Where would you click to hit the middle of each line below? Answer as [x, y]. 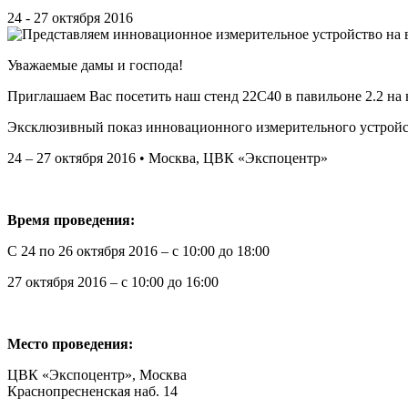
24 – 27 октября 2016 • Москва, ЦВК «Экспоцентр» [168, 158]
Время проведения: [71, 219]
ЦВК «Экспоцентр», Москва [97, 374]
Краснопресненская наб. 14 [92, 391]
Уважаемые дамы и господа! [95, 65]
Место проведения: [70, 343]
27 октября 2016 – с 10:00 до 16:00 [113, 281]
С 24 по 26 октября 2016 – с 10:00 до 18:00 [138, 250]
